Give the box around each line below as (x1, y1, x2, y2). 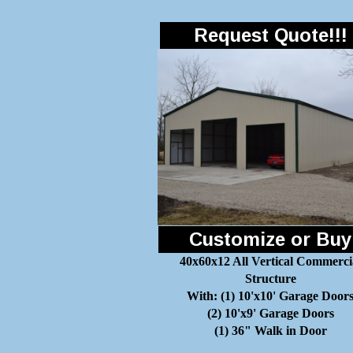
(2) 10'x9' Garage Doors (206, 307, 334, 320)
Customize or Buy (188, 229, 351, 250)
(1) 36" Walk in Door (214, 324, 327, 337)
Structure (244, 272, 296, 285)
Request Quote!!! (194, 24, 347, 46)
